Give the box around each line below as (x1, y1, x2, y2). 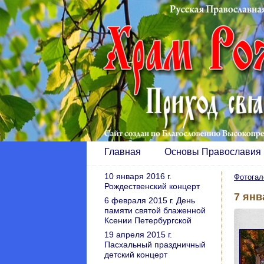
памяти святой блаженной (104, 206, 206, 215)
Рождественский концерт (104, 181, 200, 191)
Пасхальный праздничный (104, 240, 206, 249)
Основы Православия (164, 147, 261, 157)
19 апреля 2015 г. (104, 230, 172, 239)
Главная (104, 147, 141, 157)
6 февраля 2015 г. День (104, 196, 195, 205)
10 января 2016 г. (104, 171, 171, 181)
